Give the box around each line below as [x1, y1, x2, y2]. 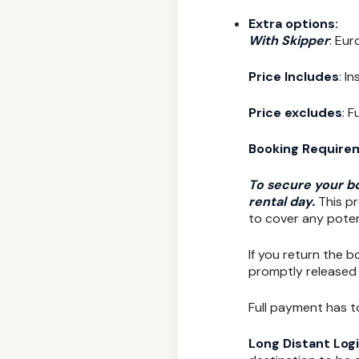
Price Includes [248, 67, 339, 85]
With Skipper [248, 31, 329, 49]
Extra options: [248, 14, 338, 32]
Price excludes [248, 103, 342, 121]
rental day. [248, 192, 315, 210]
